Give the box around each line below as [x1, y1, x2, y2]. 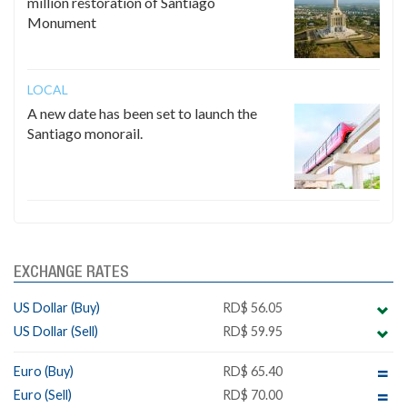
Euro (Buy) [14, 363, 74, 380]
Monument [27, 14, 96, 32]
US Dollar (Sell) [14, 323, 98, 340]
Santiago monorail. [27, 124, 143, 143]
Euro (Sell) [14, 387, 72, 403]
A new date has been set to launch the [27, 104, 257, 123]
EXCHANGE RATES [14, 265, 129, 281]
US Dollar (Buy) [14, 300, 100, 316]
